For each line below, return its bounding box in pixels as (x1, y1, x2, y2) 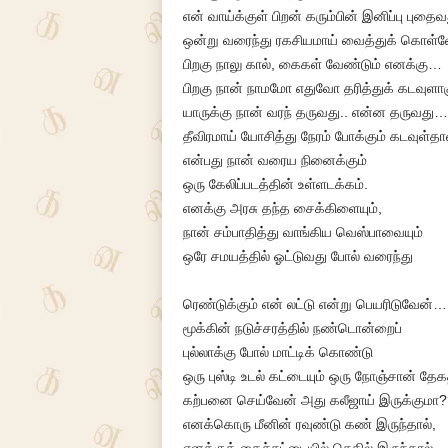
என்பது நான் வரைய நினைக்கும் (182, 152, 367, 168)
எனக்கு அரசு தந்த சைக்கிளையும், (182, 200, 382, 216)
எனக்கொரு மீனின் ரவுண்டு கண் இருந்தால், (182, 416, 436, 432)
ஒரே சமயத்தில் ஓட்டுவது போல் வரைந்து (182, 248, 413, 264)
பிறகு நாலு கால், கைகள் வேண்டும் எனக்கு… (182, 56, 442, 72)
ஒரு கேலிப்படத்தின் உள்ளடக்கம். (182, 176, 368, 192)
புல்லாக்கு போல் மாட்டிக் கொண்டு (182, 344, 373, 360)
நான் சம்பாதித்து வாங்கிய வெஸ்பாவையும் (182, 224, 423, 240)
